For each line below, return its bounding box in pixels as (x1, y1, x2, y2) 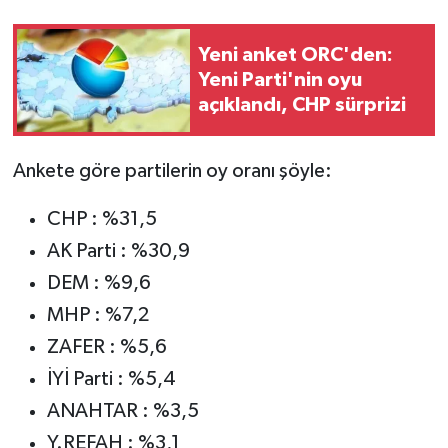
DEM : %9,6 (46, 273, 151, 294)
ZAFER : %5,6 (46, 337, 167, 358)
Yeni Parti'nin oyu (198, 69, 362, 90)
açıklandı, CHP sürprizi (198, 94, 406, 115)
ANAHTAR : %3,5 (46, 401, 199, 422)
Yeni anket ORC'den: (198, 44, 393, 65)
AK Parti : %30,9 (46, 241, 190, 262)
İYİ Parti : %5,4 (46, 369, 176, 390)
